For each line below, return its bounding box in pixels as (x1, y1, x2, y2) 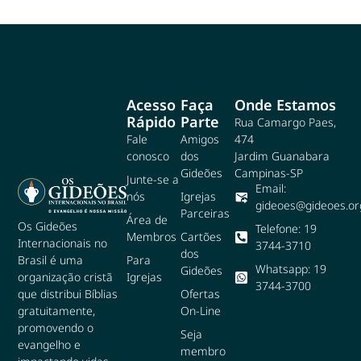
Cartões (180, 229, 222, 245)
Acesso (126, 95, 176, 115)
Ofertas (180, 286, 220, 302)
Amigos (180, 131, 219, 147)
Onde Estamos (234, 95, 337, 115)
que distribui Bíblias (18, 286, 118, 302)
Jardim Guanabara (234, 148, 330, 164)
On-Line (180, 303, 221, 319)
